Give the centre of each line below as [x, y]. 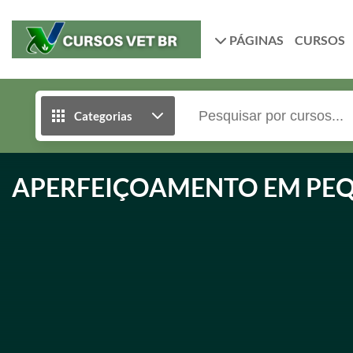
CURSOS [320, 39]
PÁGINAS [255, 39]
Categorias [103, 116]
